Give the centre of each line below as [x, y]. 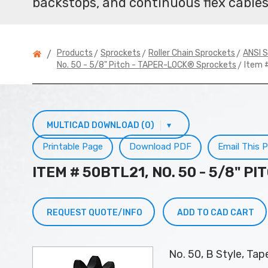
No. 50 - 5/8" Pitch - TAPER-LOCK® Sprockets [147, 65]
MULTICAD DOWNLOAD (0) [101, 125]
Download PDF [160, 147]
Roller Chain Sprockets [192, 53]
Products [75, 53]
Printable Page [73, 147]
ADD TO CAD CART [216, 213]
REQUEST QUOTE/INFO [95, 213]
